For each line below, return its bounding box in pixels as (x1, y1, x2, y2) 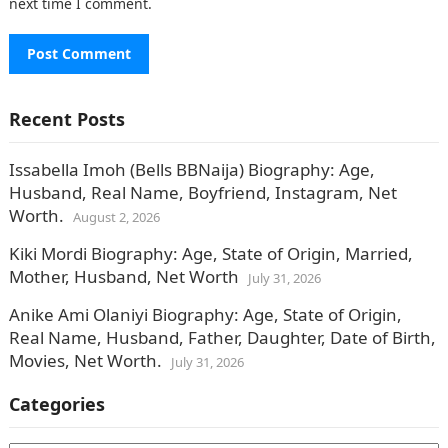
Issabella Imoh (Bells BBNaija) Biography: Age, (8, 158, 375, 181)
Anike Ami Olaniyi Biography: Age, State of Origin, (8, 303, 402, 326)
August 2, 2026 (72, 208, 160, 226)
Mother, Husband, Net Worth (8, 265, 239, 288)
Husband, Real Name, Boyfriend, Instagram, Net (8, 181, 397, 204)
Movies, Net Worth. (8, 349, 162, 372)
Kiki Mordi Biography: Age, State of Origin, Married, (8, 242, 413, 265)
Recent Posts (8, 107, 125, 131)
